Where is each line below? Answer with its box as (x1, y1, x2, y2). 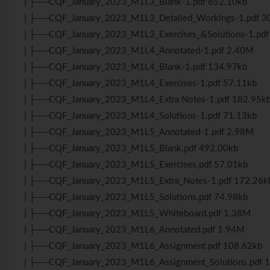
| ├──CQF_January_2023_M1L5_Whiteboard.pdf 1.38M (24, 209, 251, 218)
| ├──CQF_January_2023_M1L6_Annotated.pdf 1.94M (24, 225, 245, 234)
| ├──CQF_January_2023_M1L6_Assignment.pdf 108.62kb (24, 241, 262, 251)
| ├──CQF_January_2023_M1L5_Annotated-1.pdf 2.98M (24, 127, 254, 137)
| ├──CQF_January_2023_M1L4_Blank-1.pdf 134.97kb (24, 62, 247, 72)
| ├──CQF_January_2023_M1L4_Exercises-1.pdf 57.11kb (24, 78, 257, 88)
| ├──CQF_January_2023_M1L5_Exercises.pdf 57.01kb (24, 160, 248, 169)
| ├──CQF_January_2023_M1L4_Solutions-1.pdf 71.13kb (24, 111, 257, 121)
